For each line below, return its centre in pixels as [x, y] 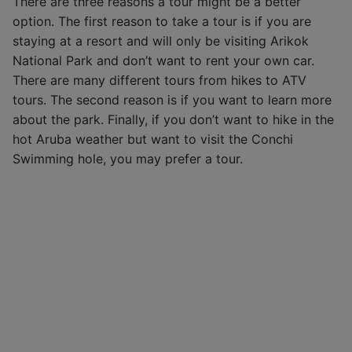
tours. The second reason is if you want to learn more [172, 99]
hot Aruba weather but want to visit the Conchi [153, 139]
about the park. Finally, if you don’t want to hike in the [173, 119]
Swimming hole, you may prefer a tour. [128, 158]
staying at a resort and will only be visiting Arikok [161, 40]
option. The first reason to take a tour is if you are [162, 21]
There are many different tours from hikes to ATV [159, 80]
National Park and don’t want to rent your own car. [163, 60]
